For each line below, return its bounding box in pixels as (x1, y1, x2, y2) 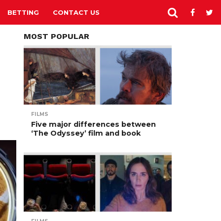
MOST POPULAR (24, 32, 89, 41)
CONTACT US (53, 8, 100, 16)
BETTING (7, 8, 39, 16)
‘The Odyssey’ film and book (31, 129, 141, 138)
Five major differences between (31, 120, 156, 129)
